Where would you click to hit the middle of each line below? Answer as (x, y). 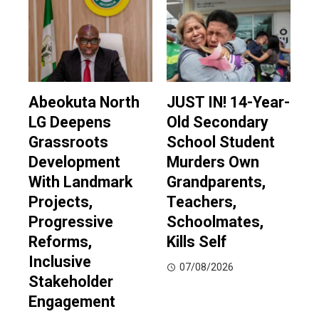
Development (74, 162)
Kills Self (197, 242)
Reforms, (60, 242)
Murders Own (213, 162)
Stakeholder (71, 282)
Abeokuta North (84, 103)
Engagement (72, 302)
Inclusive (60, 262)
